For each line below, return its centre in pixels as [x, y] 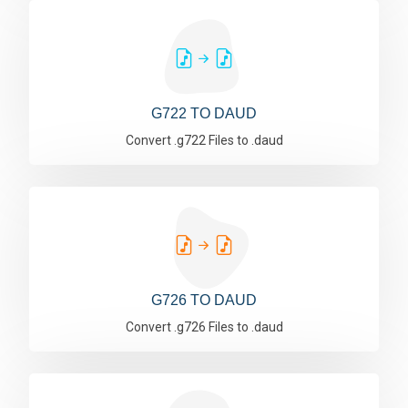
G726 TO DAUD [204, 300]
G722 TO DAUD [204, 113]
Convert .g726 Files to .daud [204, 327]
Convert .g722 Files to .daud [204, 140]
